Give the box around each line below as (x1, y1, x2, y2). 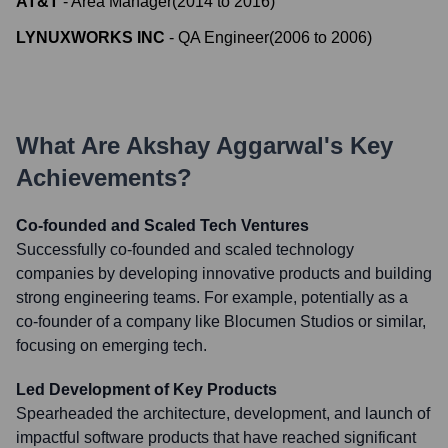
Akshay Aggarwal (126, 132, 324, 159)
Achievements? (16, 164, 192, 191)
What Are (16, 132, 126, 159)
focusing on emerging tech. (16, 337, 207, 354)
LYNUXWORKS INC (16, 29, 165, 46)
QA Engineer (178, 29, 269, 46)
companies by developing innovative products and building (16, 265, 432, 282)
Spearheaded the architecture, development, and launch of (16, 405, 430, 422)
